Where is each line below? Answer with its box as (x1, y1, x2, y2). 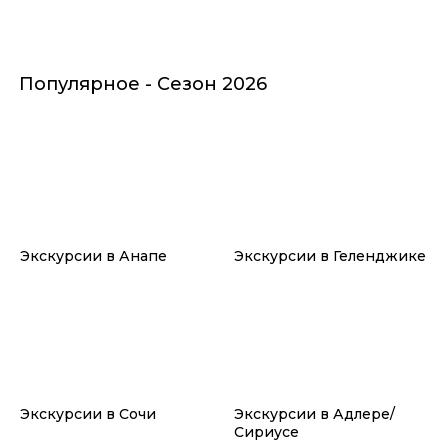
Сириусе (234, 422, 299, 441)
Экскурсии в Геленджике (234, 246, 426, 265)
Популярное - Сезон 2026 (19, 72, 267, 95)
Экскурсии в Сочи (20, 404, 156, 423)
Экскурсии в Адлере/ (234, 404, 395, 423)
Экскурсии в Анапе (20, 246, 167, 265)
